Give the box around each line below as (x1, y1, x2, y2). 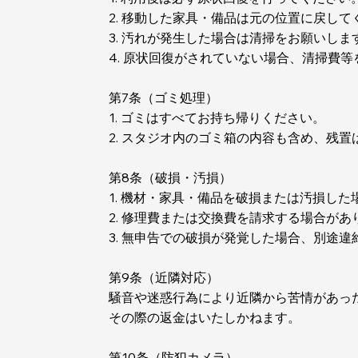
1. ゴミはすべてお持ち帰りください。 (109, 109, 326, 126)
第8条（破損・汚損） (109, 169, 233, 186)
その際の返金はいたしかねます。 (109, 309, 301, 326)
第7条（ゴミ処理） (109, 89, 219, 106)
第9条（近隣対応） (109, 269, 220, 286)
